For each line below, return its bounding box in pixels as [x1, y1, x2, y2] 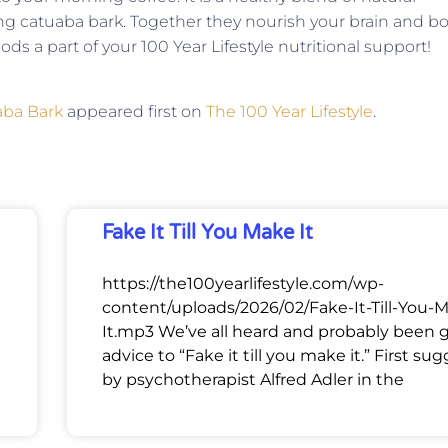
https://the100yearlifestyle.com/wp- [102, 274, 384, 294]
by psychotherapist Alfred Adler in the [102, 370, 404, 390]
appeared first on [63, 101, 206, 121]
